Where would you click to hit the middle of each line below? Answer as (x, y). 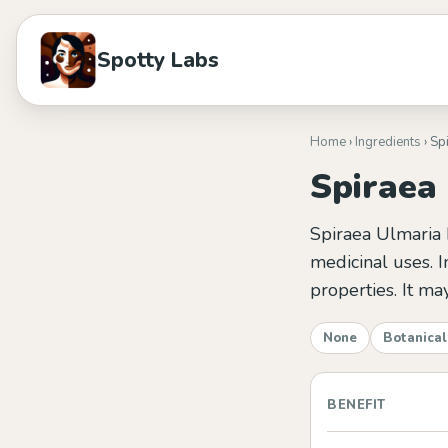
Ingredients (388, 142)
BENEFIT (356, 405)
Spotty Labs (158, 59)
